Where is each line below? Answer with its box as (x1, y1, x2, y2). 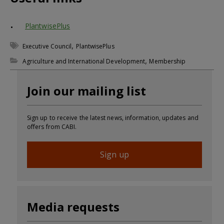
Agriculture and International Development (22, 56, 145, 65)
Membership (149, 56, 186, 65)
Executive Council (22, 41, 72, 50)
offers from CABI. (27, 122, 77, 131)
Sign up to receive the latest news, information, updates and (27, 113, 198, 122)
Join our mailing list (27, 82, 146, 99)
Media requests (27, 198, 119, 215)
